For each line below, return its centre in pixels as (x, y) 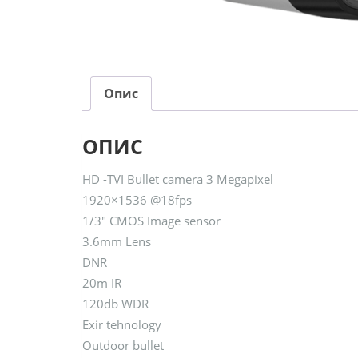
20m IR (102, 282)
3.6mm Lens (117, 241)
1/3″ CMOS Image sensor (151, 220)
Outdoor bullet (123, 345)
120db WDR (115, 303)
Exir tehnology (122, 324)
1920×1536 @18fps (137, 199)
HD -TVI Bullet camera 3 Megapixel (178, 179)
